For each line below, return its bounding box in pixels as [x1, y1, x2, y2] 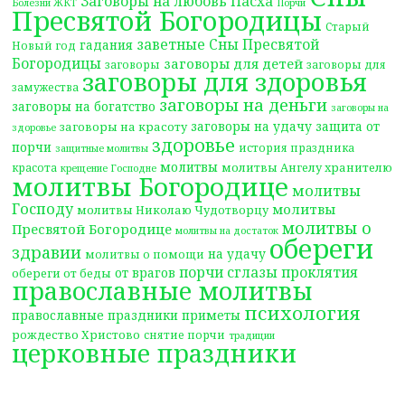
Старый [325, 19, 371, 33]
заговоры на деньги [159, 93, 328, 116]
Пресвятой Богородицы [12, 3, 323, 39]
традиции [229, 329, 276, 342]
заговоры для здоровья [82, 65, 368, 99]
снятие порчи [144, 327, 226, 342]
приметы [182, 306, 241, 324]
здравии [12, 241, 82, 263]
